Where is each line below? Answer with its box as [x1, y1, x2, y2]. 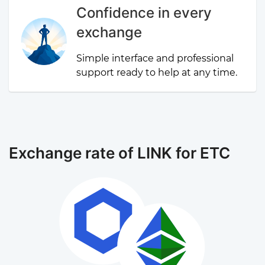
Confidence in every [76, 4, 212, 21]
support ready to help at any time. [76, 67, 238, 78]
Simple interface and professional [76, 53, 234, 64]
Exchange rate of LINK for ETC [9, 144, 230, 162]
